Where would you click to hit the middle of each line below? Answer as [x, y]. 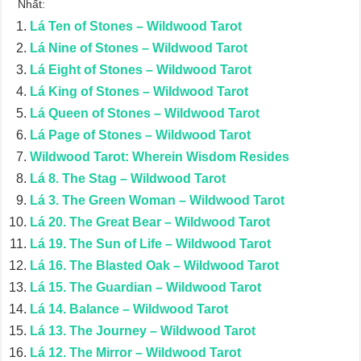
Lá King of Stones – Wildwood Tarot [139, 91]
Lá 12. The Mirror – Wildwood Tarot [136, 353]
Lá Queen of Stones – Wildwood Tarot [145, 113]
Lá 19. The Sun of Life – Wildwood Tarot [151, 244]
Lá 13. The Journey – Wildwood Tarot [143, 331]
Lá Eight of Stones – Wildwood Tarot [141, 70]
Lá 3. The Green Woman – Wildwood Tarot [158, 200]
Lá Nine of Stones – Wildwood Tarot [139, 48]
